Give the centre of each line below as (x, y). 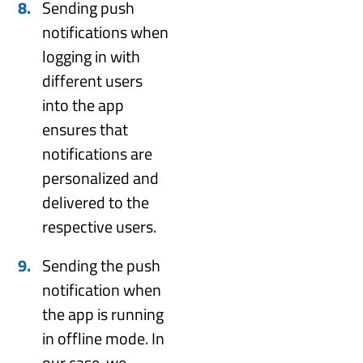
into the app (83, 105)
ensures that (85, 129)
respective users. (100, 226)
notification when (102, 289)
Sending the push (102, 265)
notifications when (106, 32)
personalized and (101, 177)
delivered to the (96, 202)
